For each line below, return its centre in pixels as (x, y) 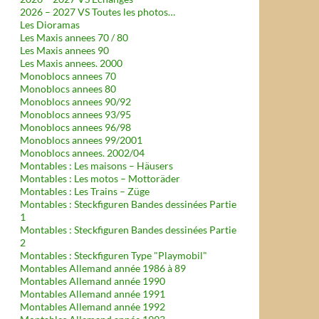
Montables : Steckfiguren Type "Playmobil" (114, 255)
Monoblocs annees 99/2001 (81, 140)
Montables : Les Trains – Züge (85, 191)
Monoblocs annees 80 (68, 89)
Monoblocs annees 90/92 (75, 101)
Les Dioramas (50, 25)
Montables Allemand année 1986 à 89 (103, 268)
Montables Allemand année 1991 (93, 294)
